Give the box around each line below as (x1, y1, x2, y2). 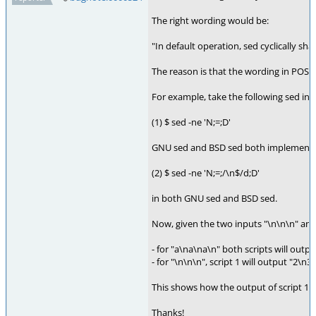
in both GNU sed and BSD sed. (152, 192, 277, 205)
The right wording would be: (152, 14, 269, 27)
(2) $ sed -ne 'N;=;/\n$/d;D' (152, 166, 260, 179)
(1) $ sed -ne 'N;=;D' (152, 116, 231, 128)
